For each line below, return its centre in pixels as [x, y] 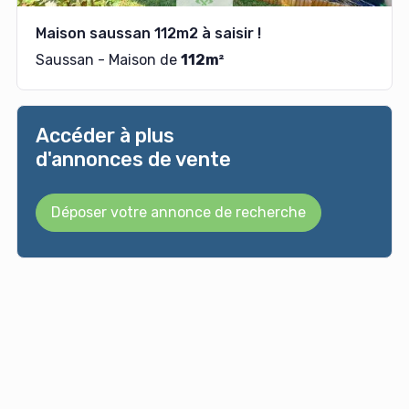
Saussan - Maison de [108, 60]
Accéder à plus [105, 136]
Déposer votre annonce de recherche [178, 212]
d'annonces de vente [133, 159]
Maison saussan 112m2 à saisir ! [148, 33]
